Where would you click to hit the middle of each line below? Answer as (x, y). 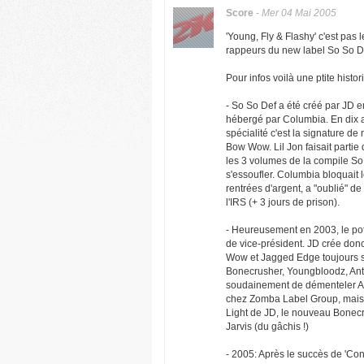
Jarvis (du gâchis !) (267, 327)
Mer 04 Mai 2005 (299, 13)
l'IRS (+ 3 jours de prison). (283, 202)
